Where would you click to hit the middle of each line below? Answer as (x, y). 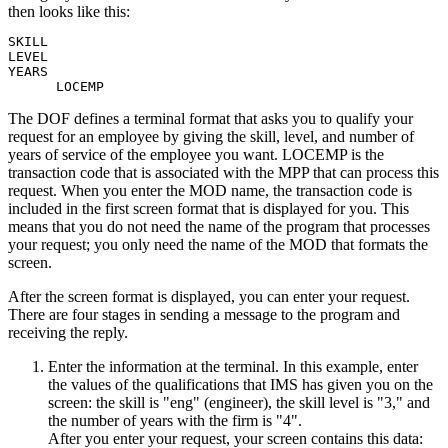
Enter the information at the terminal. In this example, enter (233, 366)
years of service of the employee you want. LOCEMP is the (196, 154)
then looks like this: (69, 11)
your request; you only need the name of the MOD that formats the (218, 244)
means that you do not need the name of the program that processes (219, 226)
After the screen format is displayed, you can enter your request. (209, 296)
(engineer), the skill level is (288, 402)
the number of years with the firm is (162, 420)
